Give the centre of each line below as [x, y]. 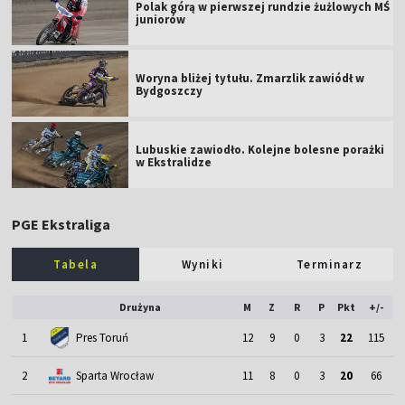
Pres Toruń [102, 338]
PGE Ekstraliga [61, 225]
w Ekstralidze [174, 163]
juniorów [161, 20]
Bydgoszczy [170, 91]
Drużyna [141, 307]
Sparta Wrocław [114, 376]
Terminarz [330, 265]
